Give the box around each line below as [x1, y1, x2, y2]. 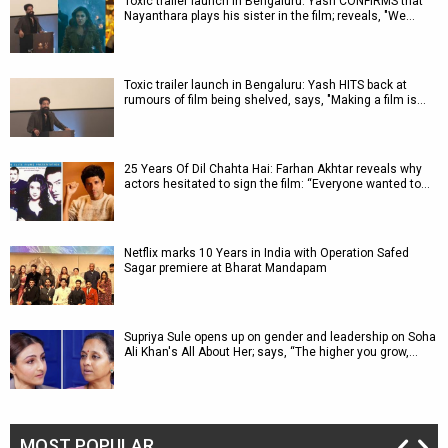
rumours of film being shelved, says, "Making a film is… [124, 93, 426, 107]
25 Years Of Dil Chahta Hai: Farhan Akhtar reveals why [124, 162, 422, 176]
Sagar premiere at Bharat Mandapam [124, 261, 327, 275]
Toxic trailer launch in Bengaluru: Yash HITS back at [124, 78, 407, 92]
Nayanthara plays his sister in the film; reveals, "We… [124, 9, 415, 23]
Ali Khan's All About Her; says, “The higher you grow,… [124, 345, 418, 359]
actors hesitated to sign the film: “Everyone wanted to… [124, 177, 430, 191]
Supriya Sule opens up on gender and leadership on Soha [124, 330, 436, 344]
